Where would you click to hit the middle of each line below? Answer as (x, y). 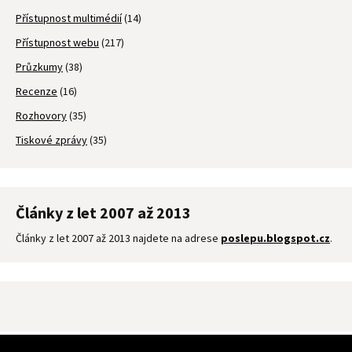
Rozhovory (41, 115)
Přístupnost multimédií (69, 18)
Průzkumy (39, 66)
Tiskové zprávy (51, 139)
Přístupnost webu (57, 42)
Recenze (37, 91)
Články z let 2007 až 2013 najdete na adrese (118, 238)
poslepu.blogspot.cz (275, 238)
